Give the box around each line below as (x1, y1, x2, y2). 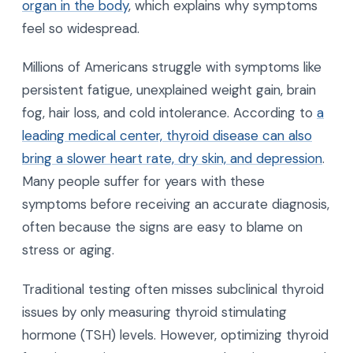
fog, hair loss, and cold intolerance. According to (22, 104, 317, 122)
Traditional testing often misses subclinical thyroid (22, 281, 324, 299)
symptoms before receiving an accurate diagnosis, (22, 195, 329, 214)
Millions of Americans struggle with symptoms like (22, 58, 321, 76)
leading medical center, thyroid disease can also (22, 127, 312, 145)
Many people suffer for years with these (22, 173, 265, 191)
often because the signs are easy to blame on (22, 218, 303, 236)
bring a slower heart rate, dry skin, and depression (22, 150, 322, 168)
